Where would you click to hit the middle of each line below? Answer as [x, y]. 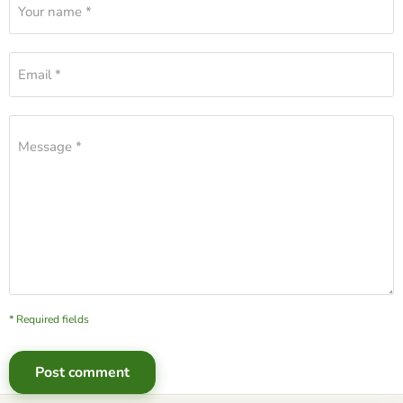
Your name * [55, 11]
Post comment [82, 372]
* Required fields [49, 319]
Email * [40, 74]
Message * [50, 146]
